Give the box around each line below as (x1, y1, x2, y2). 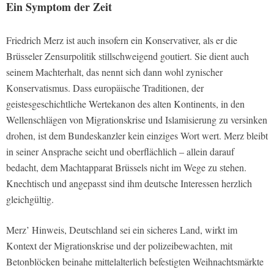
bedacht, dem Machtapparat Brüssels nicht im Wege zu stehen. (6, 161, 246, 174)
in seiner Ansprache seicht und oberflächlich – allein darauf (6, 145, 234, 158)
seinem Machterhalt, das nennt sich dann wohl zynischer (6, 65, 223, 79)
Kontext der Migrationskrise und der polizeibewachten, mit (6, 239, 232, 253)
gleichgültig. (6, 193, 54, 206)
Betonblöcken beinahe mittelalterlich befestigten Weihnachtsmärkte (6, 255, 264, 268)
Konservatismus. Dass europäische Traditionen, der (6, 81, 204, 95)
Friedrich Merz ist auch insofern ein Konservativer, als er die (6, 34, 237, 47)
